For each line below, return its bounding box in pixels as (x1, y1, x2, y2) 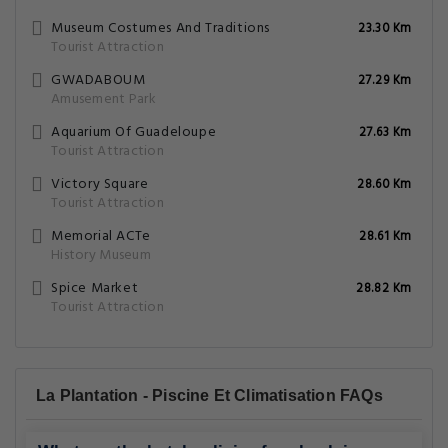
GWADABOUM (51, 69, 146, 92)
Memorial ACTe (51, 225, 151, 248)
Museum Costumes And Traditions (51, 17, 270, 40)
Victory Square (51, 173, 149, 196)
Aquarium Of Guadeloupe (51, 121, 217, 144)
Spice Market (51, 277, 139, 300)
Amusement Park (51, 88, 156, 111)
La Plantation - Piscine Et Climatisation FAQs (36, 387, 383, 404)
